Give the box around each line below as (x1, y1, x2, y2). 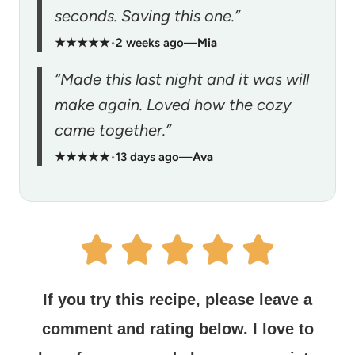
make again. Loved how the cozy (55, 94, 292, 114)
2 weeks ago (116, 35, 184, 50)
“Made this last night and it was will (55, 69, 309, 89)
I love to (247, 319, 314, 338)
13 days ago (116, 149, 179, 164)
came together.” (55, 120, 171, 139)
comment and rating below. (41, 319, 248, 338)
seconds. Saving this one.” (55, 6, 240, 25)
